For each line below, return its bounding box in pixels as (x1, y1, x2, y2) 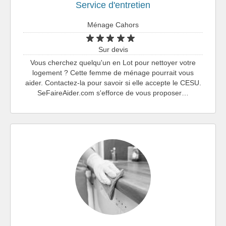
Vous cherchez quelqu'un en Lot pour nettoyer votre (30, 58, 196, 67)
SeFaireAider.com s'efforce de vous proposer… (37, 88, 189, 97)
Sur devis (98, 45, 128, 53)
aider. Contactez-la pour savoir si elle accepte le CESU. (25, 78, 201, 87)
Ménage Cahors (87, 20, 139, 29)
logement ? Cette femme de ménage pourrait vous (32, 68, 194, 77)
